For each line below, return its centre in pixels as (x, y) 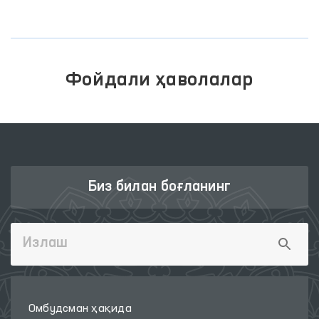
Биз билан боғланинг (159, 187)
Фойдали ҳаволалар (159, 80)
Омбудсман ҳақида (80, 309)
